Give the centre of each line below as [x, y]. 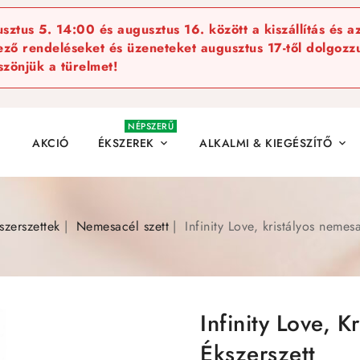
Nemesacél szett [123, 226]
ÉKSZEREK [126, 143]
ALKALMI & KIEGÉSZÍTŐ [266, 143]
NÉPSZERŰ [151, 126]
